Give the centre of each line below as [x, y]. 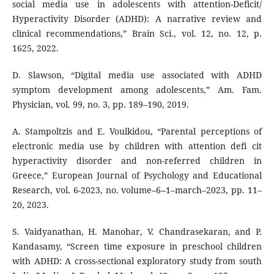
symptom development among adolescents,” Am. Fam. [137, 89]
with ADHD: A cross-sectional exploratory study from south [137, 261]
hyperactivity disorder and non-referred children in [137, 160]
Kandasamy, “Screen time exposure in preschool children [137, 246]
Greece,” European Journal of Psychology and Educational [137, 175]
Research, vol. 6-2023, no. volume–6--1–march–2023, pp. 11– [137, 190]
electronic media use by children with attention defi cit [137, 146]
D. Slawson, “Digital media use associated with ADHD [137, 75]
